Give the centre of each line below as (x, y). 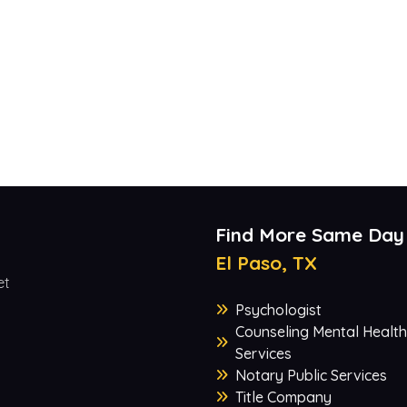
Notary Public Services (311, 376)
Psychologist (278, 310)
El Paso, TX (266, 263)
